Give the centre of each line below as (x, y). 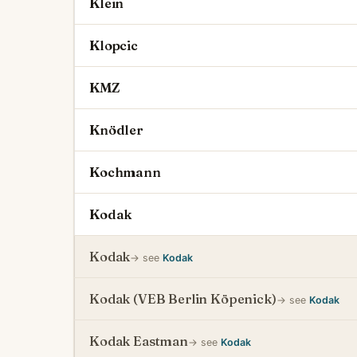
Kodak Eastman (139, 341)
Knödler (116, 130)
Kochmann (125, 172)
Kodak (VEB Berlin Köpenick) (183, 299)
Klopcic (114, 45)
